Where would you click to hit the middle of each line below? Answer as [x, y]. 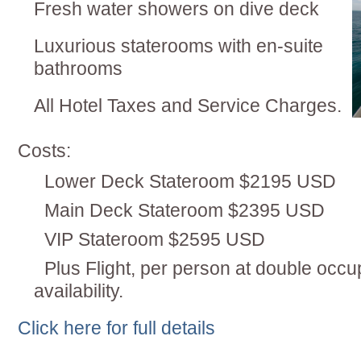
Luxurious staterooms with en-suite [178, 46]
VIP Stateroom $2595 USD [152, 239]
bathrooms [78, 68]
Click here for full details [116, 328]
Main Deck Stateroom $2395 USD [182, 210]
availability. [79, 291]
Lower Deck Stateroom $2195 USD [188, 181]
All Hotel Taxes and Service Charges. [188, 106]
